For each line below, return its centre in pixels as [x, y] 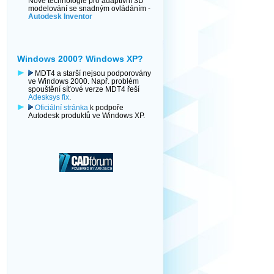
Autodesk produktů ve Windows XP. [87, 115]
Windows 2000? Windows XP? [80, 59]
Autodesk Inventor [60, 16]
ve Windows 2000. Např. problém [83, 81]
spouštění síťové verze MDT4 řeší [84, 89]
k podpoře [106, 107]
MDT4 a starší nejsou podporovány [92, 73]
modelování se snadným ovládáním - [89, 8]
